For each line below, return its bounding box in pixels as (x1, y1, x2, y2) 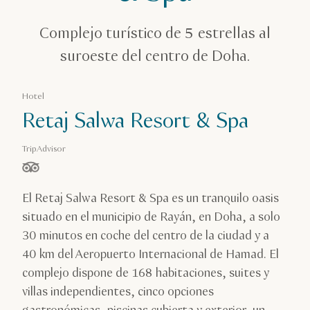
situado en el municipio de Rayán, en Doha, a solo (22, 209, 280, 226)
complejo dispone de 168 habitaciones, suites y (22, 265, 269, 282)
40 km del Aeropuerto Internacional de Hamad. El (22, 246, 279, 263)
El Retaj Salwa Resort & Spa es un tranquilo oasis (22, 190, 279, 207)
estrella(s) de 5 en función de (39, 166, 156, 179)
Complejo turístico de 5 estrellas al (39, 24, 271, 44)
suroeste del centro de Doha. (60, 46, 250, 67)
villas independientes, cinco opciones (22, 284, 214, 300)
